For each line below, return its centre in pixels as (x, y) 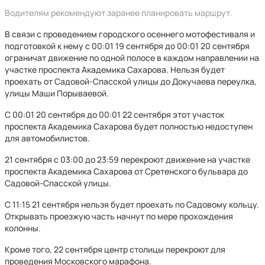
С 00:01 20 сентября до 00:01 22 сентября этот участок (114, 114)
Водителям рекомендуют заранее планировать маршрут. (118, 13)
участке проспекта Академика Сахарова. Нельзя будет (115, 70)
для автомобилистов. (47, 138)
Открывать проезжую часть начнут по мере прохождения (119, 216)
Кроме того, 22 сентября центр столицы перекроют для (115, 249)
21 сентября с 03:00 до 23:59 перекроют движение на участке (127, 159)
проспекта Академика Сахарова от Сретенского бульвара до (126, 171)
